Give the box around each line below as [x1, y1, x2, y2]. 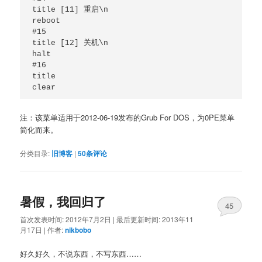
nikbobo [65, 225, 92, 236]
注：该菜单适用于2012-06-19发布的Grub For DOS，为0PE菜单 [20, 111, 235, 123]
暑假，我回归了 [20, 192, 106, 211]
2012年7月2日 [65, 214, 112, 225]
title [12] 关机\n [32, 38, 109, 47]
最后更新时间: [116, 214, 163, 225]
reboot [32, 16, 61, 25]
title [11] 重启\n [32, 5, 109, 14]
